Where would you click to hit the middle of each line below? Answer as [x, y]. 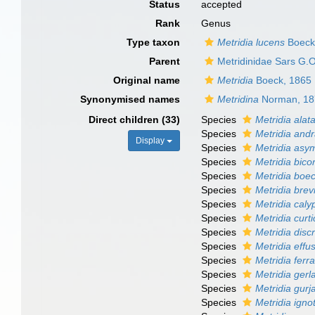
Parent [165, 61]
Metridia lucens [251, 42]
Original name [147, 80]
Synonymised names [130, 99]
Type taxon [154, 42]
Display [152, 141]
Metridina [238, 99]
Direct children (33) [135, 120]
